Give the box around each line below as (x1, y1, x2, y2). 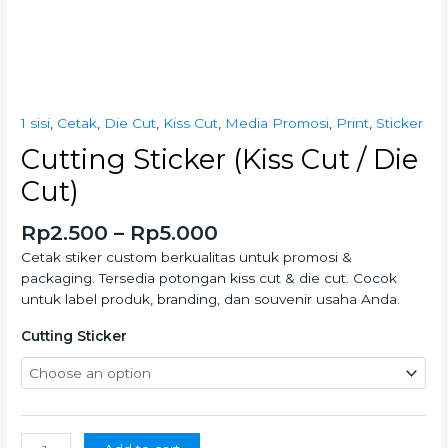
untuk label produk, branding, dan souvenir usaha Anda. (21, 290, 401, 307)
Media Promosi (225, 115, 330, 132)
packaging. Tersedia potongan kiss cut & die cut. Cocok (21, 269, 398, 286)
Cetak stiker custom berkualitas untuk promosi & (21, 248, 353, 265)
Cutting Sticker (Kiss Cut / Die (21, 142, 419, 176)
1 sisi (21, 115, 51, 132)
